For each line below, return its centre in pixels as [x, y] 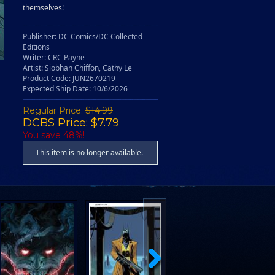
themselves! [43, 8]
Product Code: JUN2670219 [69, 78]
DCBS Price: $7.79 [71, 123]
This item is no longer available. [89, 153]
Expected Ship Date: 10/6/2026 [75, 89]
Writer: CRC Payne [54, 57]
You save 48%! [54, 135]
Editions [36, 47]
